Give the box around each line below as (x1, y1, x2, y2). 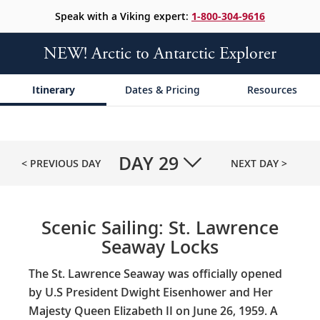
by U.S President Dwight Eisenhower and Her (29, 284, 273, 300)
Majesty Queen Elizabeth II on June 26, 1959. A (29, 302, 278, 319)
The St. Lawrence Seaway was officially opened (29, 265, 282, 281)
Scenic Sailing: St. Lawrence (41, 215, 279, 239)
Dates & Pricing (125, 83, 201, 96)
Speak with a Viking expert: (55, 9, 191, 23)
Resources (247, 83, 298, 96)
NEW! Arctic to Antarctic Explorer (44, 43, 276, 64)
